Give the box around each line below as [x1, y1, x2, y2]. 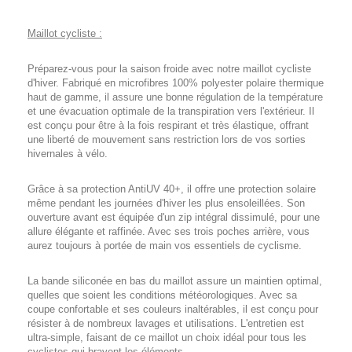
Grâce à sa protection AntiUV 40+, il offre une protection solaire [27, 183, 316, 195]
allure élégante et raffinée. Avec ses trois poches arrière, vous [27, 225, 310, 237]
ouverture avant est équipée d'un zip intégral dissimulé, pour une [27, 211, 320, 223]
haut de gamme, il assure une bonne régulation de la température [27, 91, 323, 103]
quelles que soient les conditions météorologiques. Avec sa [27, 289, 297, 301]
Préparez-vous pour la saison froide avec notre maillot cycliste [27, 63, 311, 75]
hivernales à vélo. [27, 148, 108, 159]
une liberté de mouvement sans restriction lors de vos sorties [27, 134, 306, 145]
